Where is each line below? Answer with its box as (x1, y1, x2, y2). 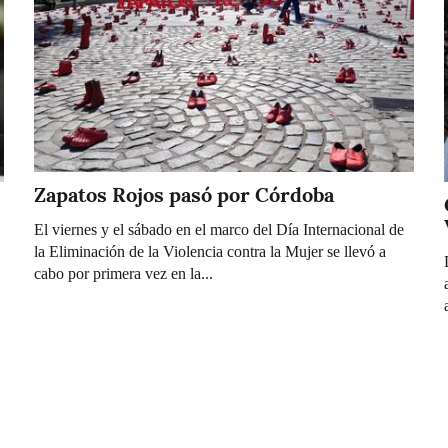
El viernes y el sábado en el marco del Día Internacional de (34, 220, 404, 238)
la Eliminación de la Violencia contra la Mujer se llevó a (34, 242, 386, 260)
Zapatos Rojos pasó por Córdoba (34, 182, 334, 209)
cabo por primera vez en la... (34, 264, 213, 282)
